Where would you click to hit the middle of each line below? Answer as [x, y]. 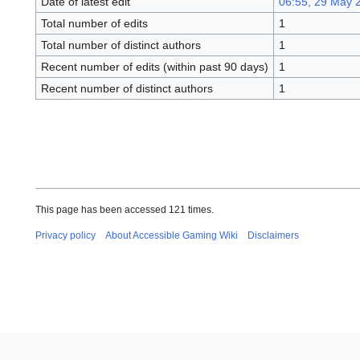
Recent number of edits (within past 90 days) [154, 67]
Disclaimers [273, 236]
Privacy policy [65, 236]
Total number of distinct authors [121, 45]
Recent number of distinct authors [127, 89]
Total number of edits [94, 24]
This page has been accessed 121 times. [125, 210]
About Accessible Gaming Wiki [172, 236]
